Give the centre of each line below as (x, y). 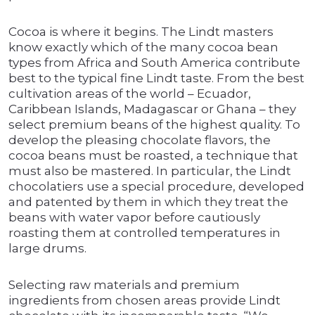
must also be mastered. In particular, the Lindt (150, 171)
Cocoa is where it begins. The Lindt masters (141, 32)
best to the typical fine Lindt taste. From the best (156, 78)
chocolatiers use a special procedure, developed (156, 187)
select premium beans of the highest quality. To (154, 125)
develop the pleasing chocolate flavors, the (140, 140)
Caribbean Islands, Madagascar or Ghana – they (152, 109)
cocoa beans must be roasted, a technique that (153, 156)
